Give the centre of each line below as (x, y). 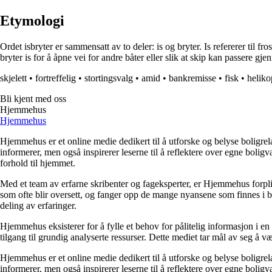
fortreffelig (56, 78)
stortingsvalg (109, 78)
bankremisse (192, 78)
